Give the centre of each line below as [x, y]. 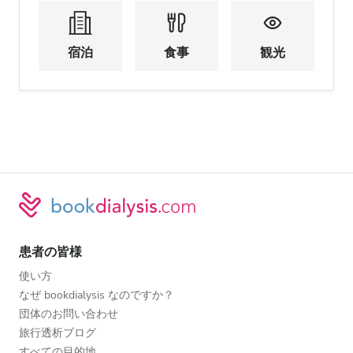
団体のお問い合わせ [69, 314]
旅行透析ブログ [58, 333]
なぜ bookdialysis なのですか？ [97, 295]
